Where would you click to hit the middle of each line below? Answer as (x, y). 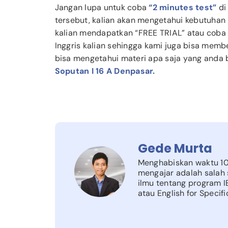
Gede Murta (175, 149)
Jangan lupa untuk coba (102, 8)
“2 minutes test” (183, 8)
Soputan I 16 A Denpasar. (105, 71)
